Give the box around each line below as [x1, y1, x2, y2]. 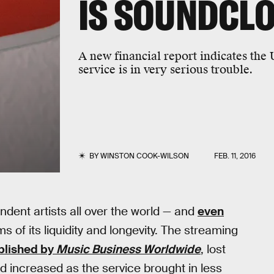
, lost [201, 242, 226, 257]
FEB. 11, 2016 [214, 151, 256, 161]
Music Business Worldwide [56, 242, 201, 257]
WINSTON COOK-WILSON [100, 151, 189, 161]
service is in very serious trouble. [78, 62, 253, 77]
